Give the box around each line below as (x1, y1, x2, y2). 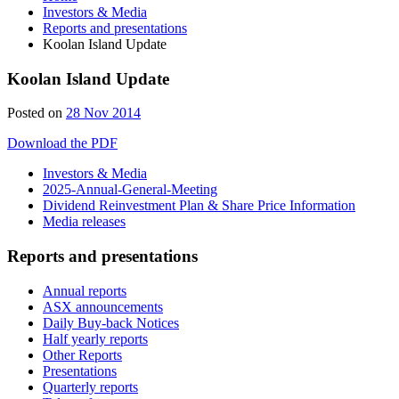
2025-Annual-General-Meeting (43, 182, 217, 198)
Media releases (43, 214, 126, 230)
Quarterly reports (43, 379, 138, 395)
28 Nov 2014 (66, 105, 141, 121)
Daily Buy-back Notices (43, 314, 179, 330)
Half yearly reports (43, 330, 148, 346)
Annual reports (43, 282, 126, 298)
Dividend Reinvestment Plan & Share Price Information (43, 198, 355, 214)
